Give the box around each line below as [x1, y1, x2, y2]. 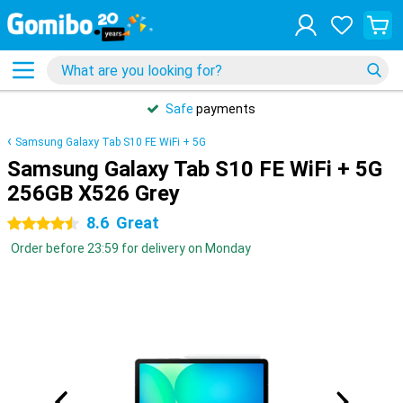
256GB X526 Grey [7, 181, 180, 206]
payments [193, 102, 255, 116]
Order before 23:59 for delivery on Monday [11, 241, 251, 255]
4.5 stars [7, 217, 58, 231]
